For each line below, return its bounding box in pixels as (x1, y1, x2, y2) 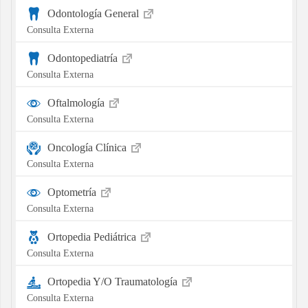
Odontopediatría (47, 52, 120, 64)
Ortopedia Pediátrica (47, 230, 139, 243)
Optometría (47, 186, 99, 198)
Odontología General (47, 7, 142, 19)
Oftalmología (47, 96, 107, 109)
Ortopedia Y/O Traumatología (47, 275, 180, 287)
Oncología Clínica (47, 141, 129, 153)
